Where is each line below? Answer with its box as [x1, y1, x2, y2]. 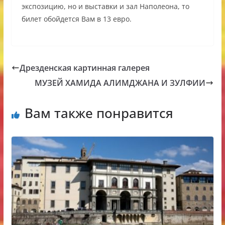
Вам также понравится [24, 104, 173, 123]
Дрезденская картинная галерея [19, 62, 150, 74]
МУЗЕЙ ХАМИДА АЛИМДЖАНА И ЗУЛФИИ [35, 77, 206, 89]
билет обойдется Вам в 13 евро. [21, 14, 132, 24]
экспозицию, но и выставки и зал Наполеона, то [21, 2, 189, 12]
